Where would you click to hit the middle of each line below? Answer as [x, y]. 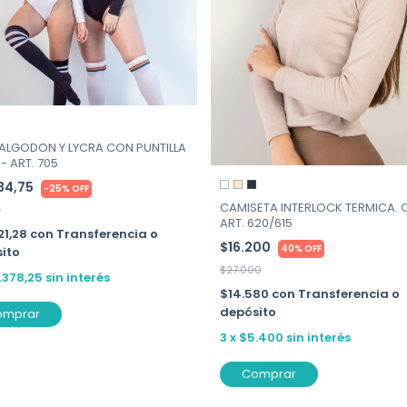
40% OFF [301, 249]
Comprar [268, 374]
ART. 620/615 [256, 223]
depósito [248, 313]
